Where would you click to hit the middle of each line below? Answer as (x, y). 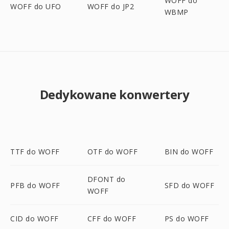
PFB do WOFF (35, 185)
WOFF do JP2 (111, 6)
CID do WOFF (35, 219)
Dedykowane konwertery (114, 94)
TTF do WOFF (35, 152)
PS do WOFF (187, 219)
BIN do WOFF (189, 152)
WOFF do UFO (36, 6)
